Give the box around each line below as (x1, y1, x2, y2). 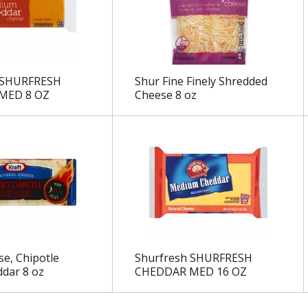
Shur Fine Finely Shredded (134, 74, 267, 89)
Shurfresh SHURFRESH (134, 250, 252, 266)
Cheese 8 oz (134, 87, 197, 103)
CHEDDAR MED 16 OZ (134, 264, 247, 280)
